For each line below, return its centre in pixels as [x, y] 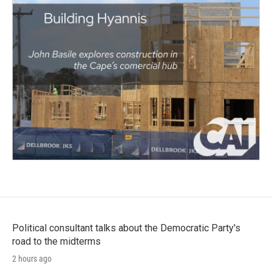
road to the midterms [56, 241]
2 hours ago [32, 258]
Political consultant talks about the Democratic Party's [126, 228]
